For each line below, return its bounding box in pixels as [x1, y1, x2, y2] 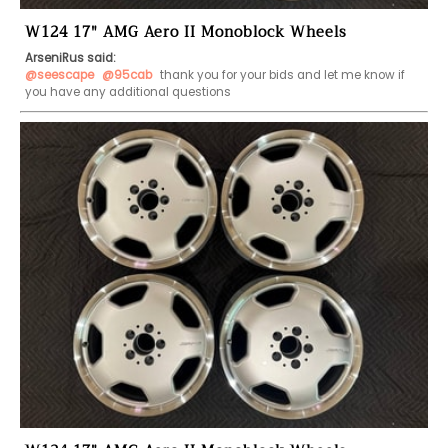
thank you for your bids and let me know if [157, 67, 405, 84]
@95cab [102, 67, 152, 84]
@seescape [25, 67, 94, 84]
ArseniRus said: [25, 50, 116, 67]
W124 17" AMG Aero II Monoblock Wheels [25, 20, 347, 46]
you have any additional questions [25, 84, 234, 101]
